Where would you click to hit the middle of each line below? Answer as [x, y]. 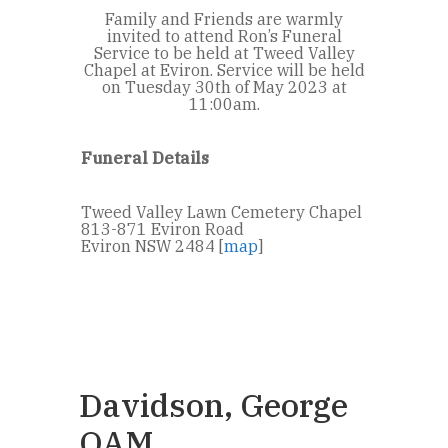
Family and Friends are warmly [224, 18]
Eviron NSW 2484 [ [152, 245]
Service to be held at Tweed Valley [224, 52]
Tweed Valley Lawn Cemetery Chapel [221, 211]
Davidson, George [213, 404]
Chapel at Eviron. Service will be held [224, 69]
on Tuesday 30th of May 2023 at [224, 86]
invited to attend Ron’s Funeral [224, 35]
